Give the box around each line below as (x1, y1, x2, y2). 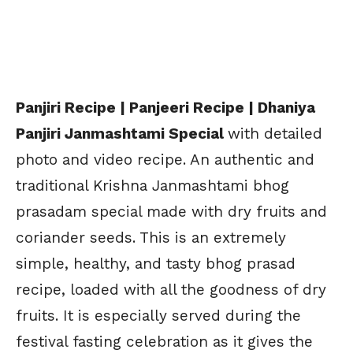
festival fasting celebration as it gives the (16, 332, 313, 351)
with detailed (228, 124, 322, 143)
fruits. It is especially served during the (16, 306, 301, 325)
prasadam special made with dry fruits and (16, 202, 327, 221)
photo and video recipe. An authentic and (16, 150, 314, 169)
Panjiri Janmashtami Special (16, 124, 228, 143)
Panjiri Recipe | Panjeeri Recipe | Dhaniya (16, 98, 315, 117)
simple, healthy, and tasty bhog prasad (16, 254, 295, 273)
